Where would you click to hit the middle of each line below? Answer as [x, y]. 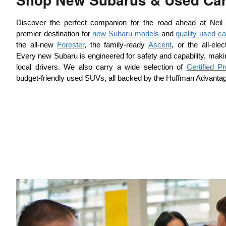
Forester [71, 45]
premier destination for [54, 34]
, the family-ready [117, 45]
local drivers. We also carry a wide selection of [101, 67]
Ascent [160, 45]
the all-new [37, 45]
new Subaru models [126, 34]
